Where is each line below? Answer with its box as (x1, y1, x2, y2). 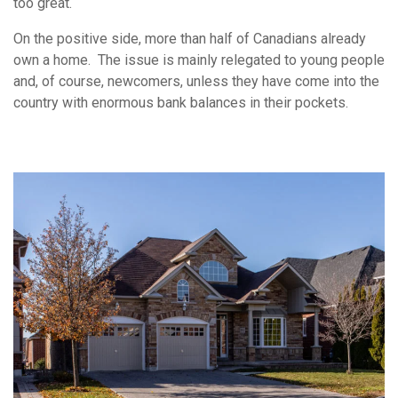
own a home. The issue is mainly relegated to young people (13, 52, 385, 69)
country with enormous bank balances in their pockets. (13, 94, 348, 112)
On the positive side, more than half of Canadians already (13, 30, 366, 48)
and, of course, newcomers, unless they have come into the (13, 73, 379, 91)
